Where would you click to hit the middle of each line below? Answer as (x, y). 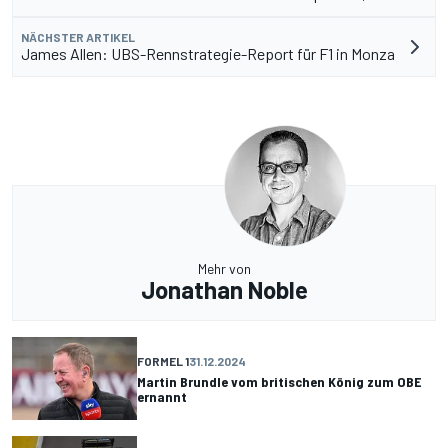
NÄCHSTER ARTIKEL (78, 37)
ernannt (162, 396)
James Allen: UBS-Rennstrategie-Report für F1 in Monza (208, 54)
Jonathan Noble (224, 290)
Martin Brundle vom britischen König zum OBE (279, 381)
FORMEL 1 (163, 360)
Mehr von (224, 269)
